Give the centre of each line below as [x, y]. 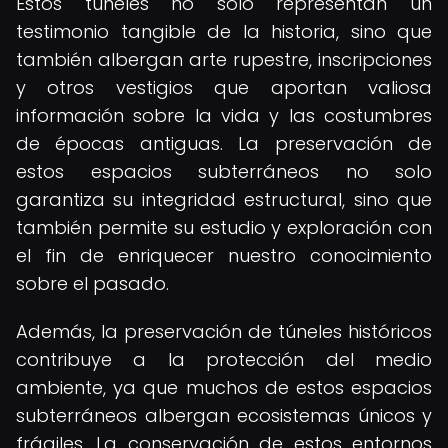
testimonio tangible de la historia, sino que [224, 31]
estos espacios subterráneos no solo [224, 171]
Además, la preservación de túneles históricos [224, 331]
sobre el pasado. [92, 283]
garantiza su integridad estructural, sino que [224, 199]
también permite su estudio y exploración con [224, 227]
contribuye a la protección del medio [224, 359]
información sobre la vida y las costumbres [224, 115]
